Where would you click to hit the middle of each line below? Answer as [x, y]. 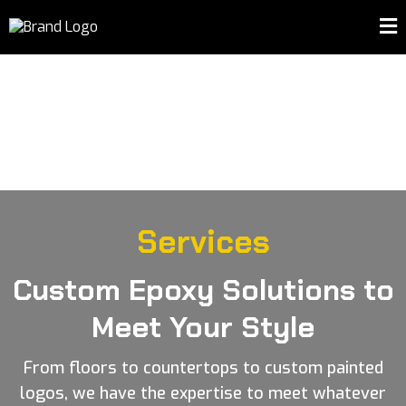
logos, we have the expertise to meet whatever [203, 393]
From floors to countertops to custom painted [203, 368]
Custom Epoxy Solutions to [203, 290]
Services [203, 242]
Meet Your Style [203, 327]
